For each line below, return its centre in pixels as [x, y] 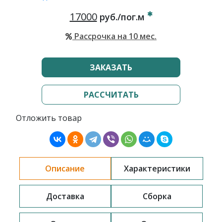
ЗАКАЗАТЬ [111, 67]
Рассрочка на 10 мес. [114, 36]
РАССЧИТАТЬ [111, 95]
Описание [65, 168]
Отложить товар [49, 118]
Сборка [157, 196]
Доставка [65, 196]
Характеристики [157, 168]
